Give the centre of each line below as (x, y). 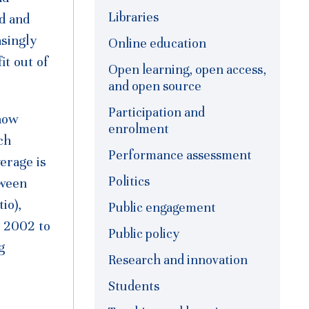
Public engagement (162, 208)
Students (134, 286)
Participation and (157, 112)
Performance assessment (180, 155)
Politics (129, 181)
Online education (157, 43)
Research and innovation (178, 260)
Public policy (144, 234)
